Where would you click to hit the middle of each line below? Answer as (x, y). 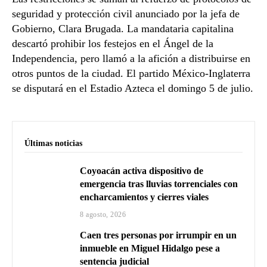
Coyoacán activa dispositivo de (142, 171)
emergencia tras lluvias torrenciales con (159, 184)
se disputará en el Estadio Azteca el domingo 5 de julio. (133, 89)
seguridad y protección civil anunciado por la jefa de (126, 14)
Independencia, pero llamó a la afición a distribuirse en (131, 59)
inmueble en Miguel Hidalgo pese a (150, 249)
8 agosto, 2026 (103, 215)
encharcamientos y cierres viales (145, 197)
